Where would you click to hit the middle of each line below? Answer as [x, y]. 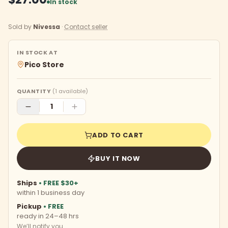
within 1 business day [51, 193]
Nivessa [47, 27]
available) [72, 91]
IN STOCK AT [37, 52]
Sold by [21, 27]
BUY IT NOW [118, 158]
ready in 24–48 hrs [48, 216]
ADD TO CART [118, 135]
